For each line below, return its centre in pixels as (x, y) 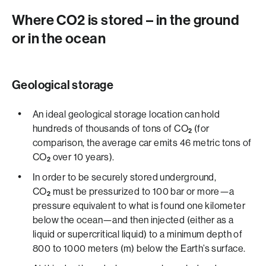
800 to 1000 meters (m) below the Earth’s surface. (139, 248)
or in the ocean (59, 39)
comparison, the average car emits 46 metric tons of (142, 143)
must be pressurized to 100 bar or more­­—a (142, 191)
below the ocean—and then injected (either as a (133, 220)
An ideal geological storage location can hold (126, 114)
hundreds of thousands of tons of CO (110, 129)
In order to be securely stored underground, (125, 177)
